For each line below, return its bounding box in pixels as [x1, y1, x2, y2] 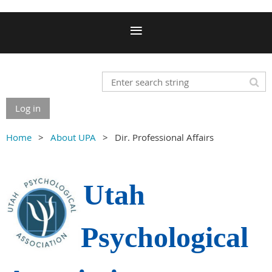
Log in [15, 102, 41, 114]
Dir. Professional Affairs [115, 131, 214, 143]
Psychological [81, 221, 248, 253]
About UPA [50, 131, 96, 143]
